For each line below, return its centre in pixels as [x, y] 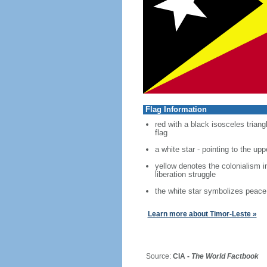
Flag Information [176, 109]
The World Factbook [225, 256]
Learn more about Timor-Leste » [202, 214]
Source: [155, 256]
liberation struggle [185, 174]
